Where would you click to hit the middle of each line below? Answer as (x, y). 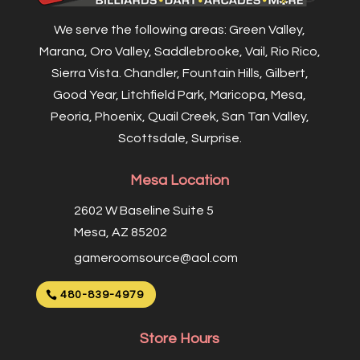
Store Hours (180, 339)
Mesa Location (180, 181)
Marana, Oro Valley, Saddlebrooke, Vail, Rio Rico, (180, 52)
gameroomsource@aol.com (155, 258)
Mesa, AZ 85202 (120, 233)
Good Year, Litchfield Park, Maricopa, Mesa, (180, 95)
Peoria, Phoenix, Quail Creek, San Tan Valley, (180, 117)
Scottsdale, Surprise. (180, 139)
